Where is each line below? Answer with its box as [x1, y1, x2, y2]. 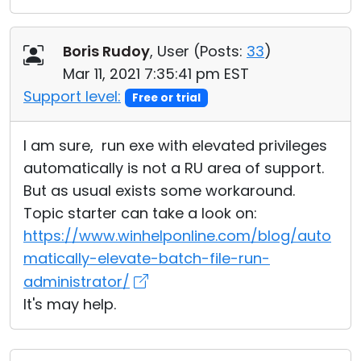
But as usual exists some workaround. [23, 180, 295, 201]
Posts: [200, 41, 243, 61]
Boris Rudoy [63, 41, 150, 61]
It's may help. [23, 294, 116, 314]
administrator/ [23, 272, 130, 292]
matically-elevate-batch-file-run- [23, 248, 270, 268]
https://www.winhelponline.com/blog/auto [23, 226, 331, 246]
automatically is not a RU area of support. [23, 158, 324, 178]
